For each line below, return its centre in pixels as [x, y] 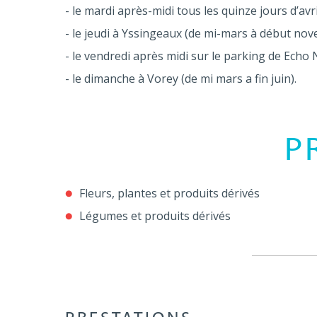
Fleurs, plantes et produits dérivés [169, 193]
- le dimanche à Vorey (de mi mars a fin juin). [181, 78]
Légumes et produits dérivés [155, 215]
